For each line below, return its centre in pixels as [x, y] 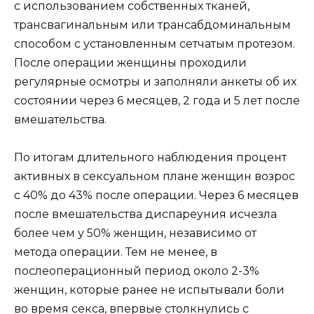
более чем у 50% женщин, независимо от [135, 233]
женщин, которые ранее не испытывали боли [149, 290]
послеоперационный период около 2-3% [137, 271]
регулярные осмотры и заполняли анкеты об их [155, 82]
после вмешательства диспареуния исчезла [145, 214]
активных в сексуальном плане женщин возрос [155, 177]
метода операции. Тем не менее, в [116, 252]
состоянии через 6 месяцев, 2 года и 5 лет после [157, 101]
